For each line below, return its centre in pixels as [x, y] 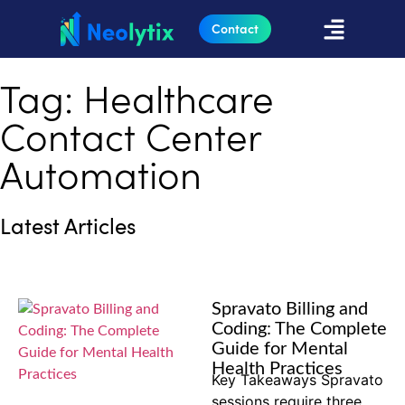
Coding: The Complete [299, 329]
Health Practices [277, 369]
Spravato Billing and [290, 309]
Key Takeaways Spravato [297, 380]
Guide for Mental [280, 349]
